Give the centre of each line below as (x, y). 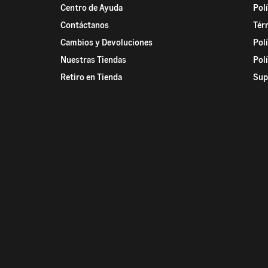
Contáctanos (84, 25)
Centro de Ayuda (91, 8)
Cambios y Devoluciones (106, 43)
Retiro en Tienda (91, 77)
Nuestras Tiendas (93, 60)
